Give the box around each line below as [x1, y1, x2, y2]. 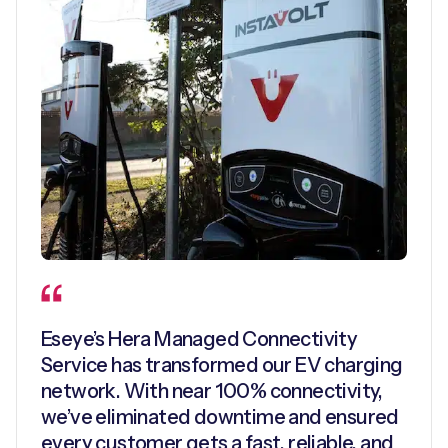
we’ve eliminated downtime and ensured [41, 404, 399, 429]
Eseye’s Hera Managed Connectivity [41, 326, 358, 351]
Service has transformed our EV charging [41, 352, 403, 377]
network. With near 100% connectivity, [41, 378, 383, 403]
